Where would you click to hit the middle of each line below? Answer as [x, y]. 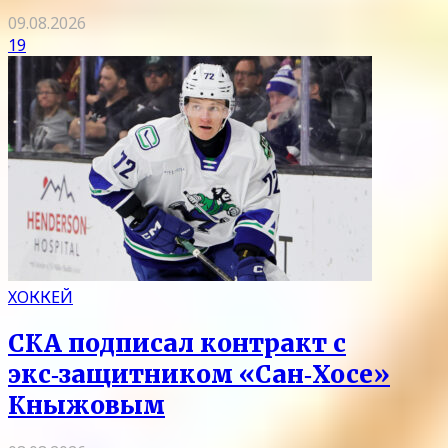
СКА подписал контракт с [177, 343]
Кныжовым [86, 405]
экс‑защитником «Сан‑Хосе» [199, 374]
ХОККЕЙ [40, 297]
